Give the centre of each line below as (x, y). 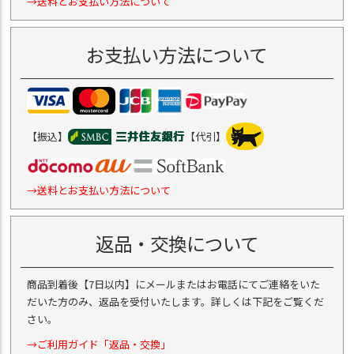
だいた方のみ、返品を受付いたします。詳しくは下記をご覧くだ (176, 302)
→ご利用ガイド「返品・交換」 (99, 345)
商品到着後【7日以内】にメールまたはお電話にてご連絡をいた (174, 284)
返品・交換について (177, 244)
